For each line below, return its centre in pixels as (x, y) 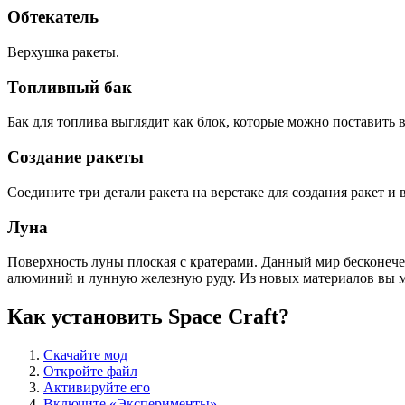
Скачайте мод (85, 355)
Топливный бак (70, 87)
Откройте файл (90, 372)
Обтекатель (53, 17)
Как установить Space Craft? (148, 317)
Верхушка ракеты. (63, 52)
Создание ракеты (75, 157)
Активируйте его (97, 388)
